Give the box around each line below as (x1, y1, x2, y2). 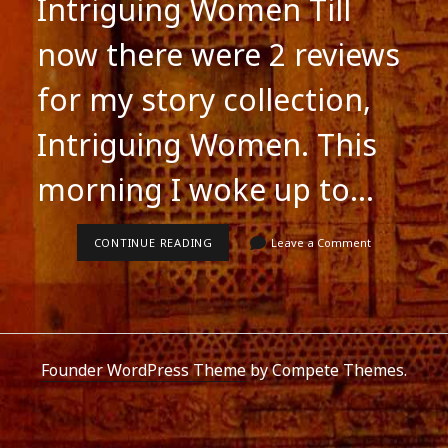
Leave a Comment (270, 234, 371, 250)
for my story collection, (37, 78, 372, 120)
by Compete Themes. (246, 358, 407, 381)
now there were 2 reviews (37, 33, 401, 75)
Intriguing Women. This (37, 123, 378, 165)
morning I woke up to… (37, 168, 375, 210)
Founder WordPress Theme (41, 358, 246, 381)
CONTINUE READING (93, 234, 213, 250)
